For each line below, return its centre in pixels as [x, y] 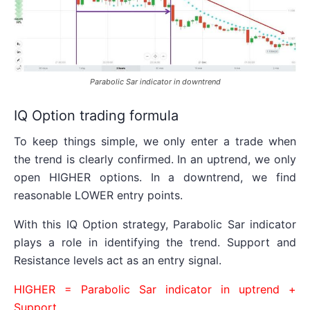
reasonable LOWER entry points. [98, 195]
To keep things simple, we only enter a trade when [155, 142]
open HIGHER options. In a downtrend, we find [155, 177]
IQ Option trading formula [96, 116]
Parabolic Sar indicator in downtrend [155, 82]
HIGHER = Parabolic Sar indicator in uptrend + [155, 290]
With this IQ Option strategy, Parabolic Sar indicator [155, 225]
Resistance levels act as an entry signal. [118, 261]
